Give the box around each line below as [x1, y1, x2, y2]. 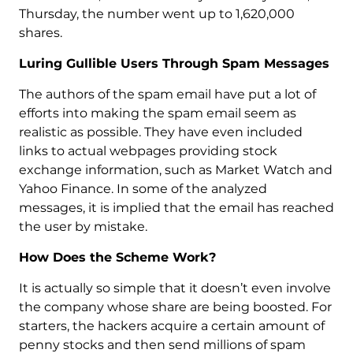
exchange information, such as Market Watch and [18, 162, 333, 178]
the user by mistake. [18, 219, 147, 235]
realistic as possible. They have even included [18, 124, 303, 140]
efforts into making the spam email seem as [18, 106, 296, 121]
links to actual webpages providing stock [18, 143, 277, 159]
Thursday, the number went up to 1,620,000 [18, 6, 295, 22]
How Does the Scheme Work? [18, 250, 216, 266]
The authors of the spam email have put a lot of [18, 87, 316, 102]
